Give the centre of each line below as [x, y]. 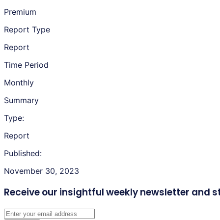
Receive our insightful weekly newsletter [97, 192]
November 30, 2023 [41, 171]
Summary [21, 100]
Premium [20, 12]
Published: [23, 153]
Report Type [27, 29]
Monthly [19, 82]
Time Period [26, 65]
